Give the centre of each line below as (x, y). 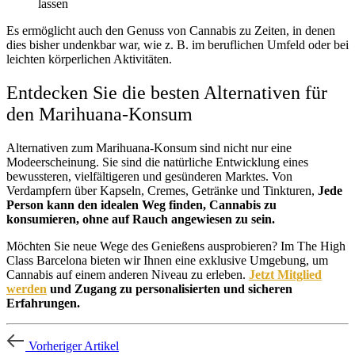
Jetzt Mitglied (285, 274)
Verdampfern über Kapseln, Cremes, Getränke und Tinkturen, (162, 190)
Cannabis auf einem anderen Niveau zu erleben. (128, 274)
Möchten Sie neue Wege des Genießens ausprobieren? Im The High (176, 246)
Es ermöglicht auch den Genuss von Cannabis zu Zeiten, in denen (171, 30)
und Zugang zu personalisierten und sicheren (170, 288)
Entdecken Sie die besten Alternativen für (167, 92)
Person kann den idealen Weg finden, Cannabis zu (141, 204)
